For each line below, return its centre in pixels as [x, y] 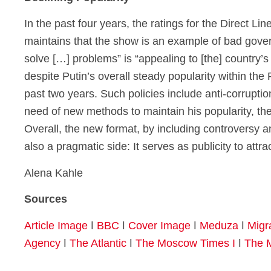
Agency [42, 243]
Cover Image [159, 225]
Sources [46, 199]
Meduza [219, 225]
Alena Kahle [55, 173]
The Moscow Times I [185, 243]
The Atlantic [98, 243]
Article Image [56, 225]
